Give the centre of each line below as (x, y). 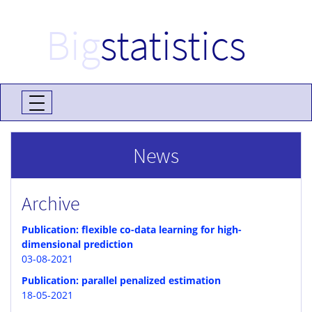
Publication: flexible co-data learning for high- (132, 229)
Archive (51, 203)
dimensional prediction (77, 244)
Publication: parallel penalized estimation (121, 280)
